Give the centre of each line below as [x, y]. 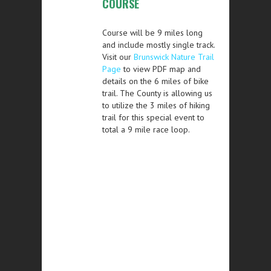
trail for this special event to [153, 117]
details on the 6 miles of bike [155, 81]
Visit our [118, 57]
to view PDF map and [161, 69]
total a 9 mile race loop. [146, 129]
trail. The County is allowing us [157, 93]
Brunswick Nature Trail [174, 57]
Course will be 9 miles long [152, 32]
